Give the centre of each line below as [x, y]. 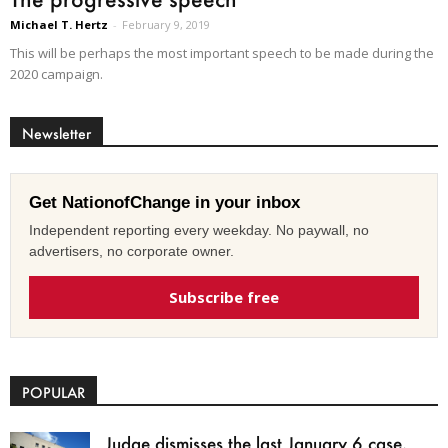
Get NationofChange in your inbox [164, 202]
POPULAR [53, 392]
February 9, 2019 [166, 24]
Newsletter [56, 133]
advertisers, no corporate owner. [131, 250]
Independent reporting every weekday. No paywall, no [199, 229]
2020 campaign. [56, 73]
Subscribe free [224, 296]
